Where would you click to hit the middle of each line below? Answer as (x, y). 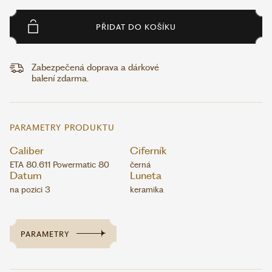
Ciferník (148, 151)
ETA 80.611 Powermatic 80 (59, 165)
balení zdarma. (60, 78)
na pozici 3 (30, 189)
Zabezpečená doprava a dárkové (95, 67)
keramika (147, 189)
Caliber (27, 151)
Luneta (146, 175)
